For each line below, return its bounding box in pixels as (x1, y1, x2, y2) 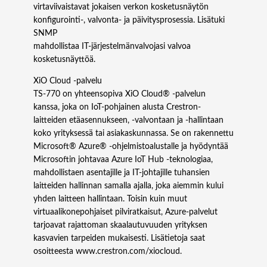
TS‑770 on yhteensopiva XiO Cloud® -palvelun (33, 90, 206, 99)
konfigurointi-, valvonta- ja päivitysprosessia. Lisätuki (33, 16, 225, 25)
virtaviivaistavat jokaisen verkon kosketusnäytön (33, 3, 209, 12)
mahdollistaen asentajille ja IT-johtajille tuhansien (33, 169, 210, 178)
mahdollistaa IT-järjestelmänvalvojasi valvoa (33, 42, 191, 51)
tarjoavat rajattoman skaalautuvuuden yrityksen (33, 221, 207, 230)
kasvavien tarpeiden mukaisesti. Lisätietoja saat (33, 234, 205, 243)
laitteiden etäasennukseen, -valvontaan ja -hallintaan (33, 116, 223, 125)
